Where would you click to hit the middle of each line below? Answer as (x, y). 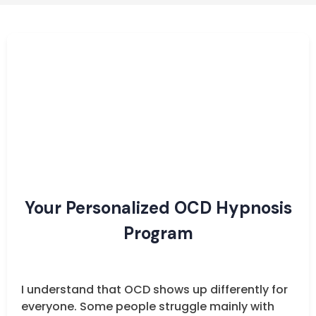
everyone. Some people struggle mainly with (148, 306)
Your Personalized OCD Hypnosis (158, 207)
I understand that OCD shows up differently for (154, 289)
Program (158, 233)
